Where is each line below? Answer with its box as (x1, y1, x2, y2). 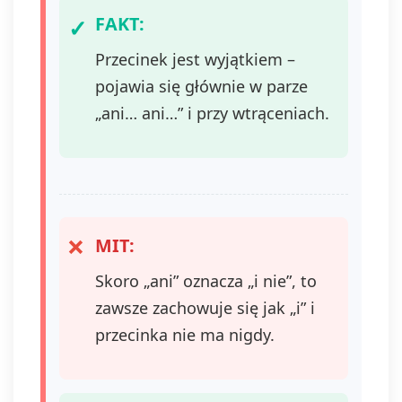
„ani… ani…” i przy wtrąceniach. (95, 102, 329, 124)
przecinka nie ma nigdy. (95, 324, 275, 345)
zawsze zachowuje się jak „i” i (95, 297, 315, 319)
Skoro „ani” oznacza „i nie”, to (95, 270, 317, 292)
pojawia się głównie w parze (95, 75, 308, 97)
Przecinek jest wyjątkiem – (95, 48, 295, 70)
